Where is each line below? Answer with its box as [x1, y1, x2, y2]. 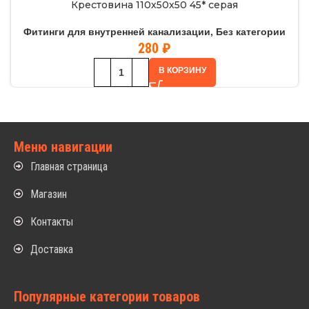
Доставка [30, 242, 74, 256]
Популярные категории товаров [14, 288, 201, 305]
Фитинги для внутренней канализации [23, 26, 210, 37]
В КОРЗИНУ [158, 65, 206, 75]
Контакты [30, 215, 74, 228]
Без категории [216, 26, 286, 37]
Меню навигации [14, 138, 113, 155]
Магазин [30, 187, 68, 201]
